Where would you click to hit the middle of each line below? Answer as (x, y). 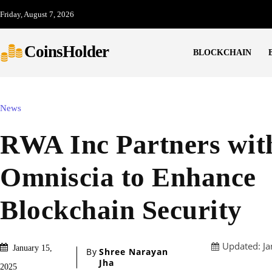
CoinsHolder (66, 52)
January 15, (32, 248)
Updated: (241, 246)
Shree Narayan (133, 251)
